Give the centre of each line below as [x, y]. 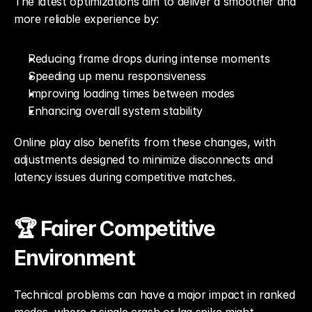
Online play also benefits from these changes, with [145, 142]
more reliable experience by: [87, 19]
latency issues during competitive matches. [125, 177]
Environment [75, 258]
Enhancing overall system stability [116, 111]
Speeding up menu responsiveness [117, 76]
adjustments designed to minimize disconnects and [143, 159]
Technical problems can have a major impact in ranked [155, 295]
